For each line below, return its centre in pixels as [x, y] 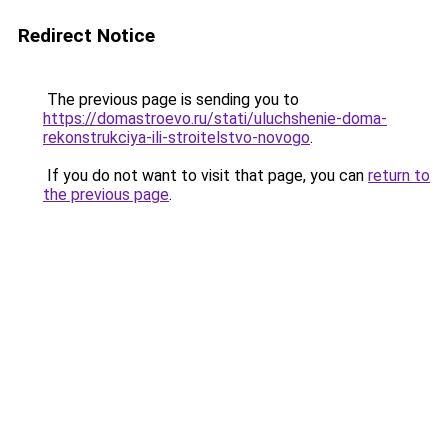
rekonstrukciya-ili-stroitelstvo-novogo [176, 137]
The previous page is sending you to [171, 99]
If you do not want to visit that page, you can [205, 175]
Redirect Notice [86, 35]
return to [399, 175]
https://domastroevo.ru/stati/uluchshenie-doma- [215, 118]
